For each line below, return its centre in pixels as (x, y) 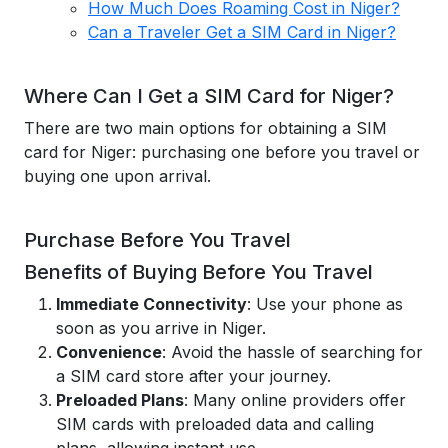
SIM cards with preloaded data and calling (215, 424)
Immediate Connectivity (151, 304)
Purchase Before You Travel (157, 240)
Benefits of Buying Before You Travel (198, 272)
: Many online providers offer (295, 400)
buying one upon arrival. (117, 176)
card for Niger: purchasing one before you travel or (222, 152)
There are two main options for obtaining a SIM (205, 128)
